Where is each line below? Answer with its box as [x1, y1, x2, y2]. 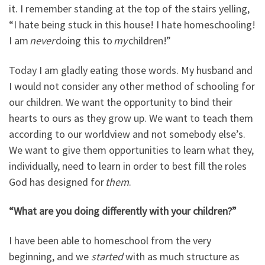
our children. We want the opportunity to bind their [9, 95, 232, 109]
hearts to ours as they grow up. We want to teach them [9, 111, 253, 125]
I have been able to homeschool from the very [9, 233, 211, 247]
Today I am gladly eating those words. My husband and [9, 63, 253, 77]
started [91, 249, 123, 263]
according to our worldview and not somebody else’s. [9, 127, 245, 141]
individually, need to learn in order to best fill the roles [9, 159, 247, 173]
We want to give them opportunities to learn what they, [9, 143, 254, 157]
